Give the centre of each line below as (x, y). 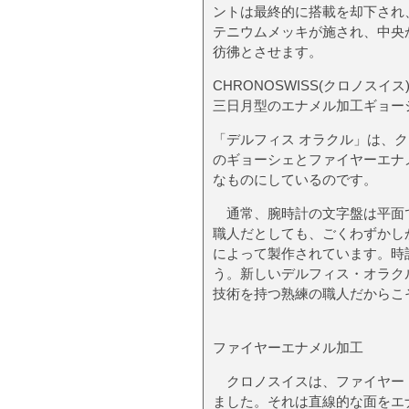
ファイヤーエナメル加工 (288, 347)
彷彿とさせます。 (267, 51)
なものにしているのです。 (295, 179)
